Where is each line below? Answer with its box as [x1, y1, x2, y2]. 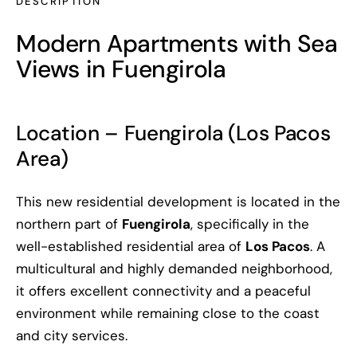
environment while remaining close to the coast [16, 304, 320, 322]
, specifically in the [190, 214, 309, 233]
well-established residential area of [16, 237, 245, 255]
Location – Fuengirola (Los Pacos [16, 119, 331, 147]
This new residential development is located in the [16, 192, 340, 210]
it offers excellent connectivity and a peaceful [16, 281, 311, 300]
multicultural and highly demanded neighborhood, [16, 259, 332, 277]
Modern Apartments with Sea [16, 27, 338, 59]
